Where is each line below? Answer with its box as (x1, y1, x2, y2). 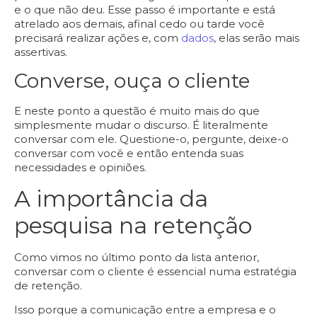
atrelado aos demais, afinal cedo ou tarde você (14, 16, 265, 30)
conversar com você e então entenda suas (14, 146, 243, 161)
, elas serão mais (214, 30, 299, 45)
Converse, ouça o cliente (14, 69, 250, 93)
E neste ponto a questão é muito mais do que (14, 104, 260, 118)
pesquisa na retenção (14, 211, 252, 239)
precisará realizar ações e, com (14, 30, 181, 45)
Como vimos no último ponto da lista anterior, (14, 250, 259, 264)
